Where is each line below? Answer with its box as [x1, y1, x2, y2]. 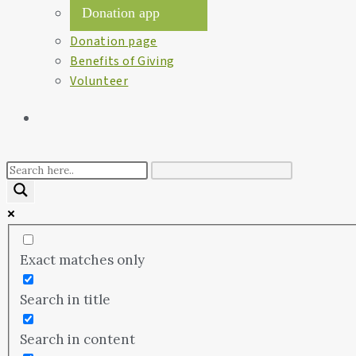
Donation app [82, 5, 160, 21]
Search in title [19, 290, 110, 308]
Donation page [70, 33, 157, 50]
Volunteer [70, 72, 129, 90]
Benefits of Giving [70, 52, 175, 70]
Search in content [19, 330, 135, 348]
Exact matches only [19, 250, 145, 269]
